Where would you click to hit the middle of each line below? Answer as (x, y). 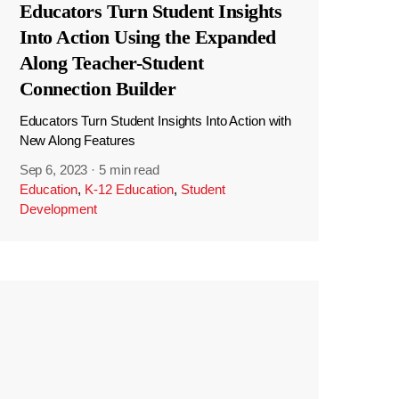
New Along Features (77, 140)
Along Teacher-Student (111, 62)
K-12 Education (129, 190)
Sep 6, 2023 (53, 170)
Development (58, 209)
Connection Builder (98, 88)
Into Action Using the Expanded (147, 37)
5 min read (129, 170)
